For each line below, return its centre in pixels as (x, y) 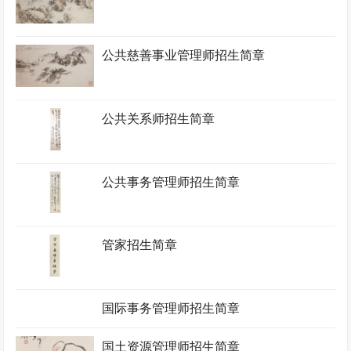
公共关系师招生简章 (159, 118)
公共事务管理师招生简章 (171, 182)
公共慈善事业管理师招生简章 (184, 56)
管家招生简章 (140, 245)
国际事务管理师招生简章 (171, 308)
